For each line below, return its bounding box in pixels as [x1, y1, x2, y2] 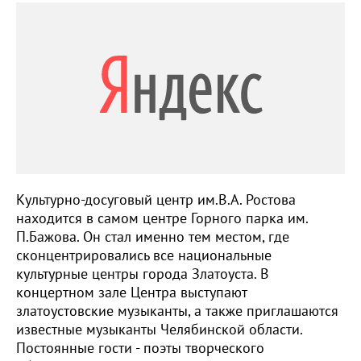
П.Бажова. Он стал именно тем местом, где [16, 226, 289, 246]
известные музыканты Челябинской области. [16, 319, 302, 338]
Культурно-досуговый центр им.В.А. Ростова [16, 189, 296, 209]
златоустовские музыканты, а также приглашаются [16, 301, 338, 320]
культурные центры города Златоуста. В [16, 263, 269, 283]
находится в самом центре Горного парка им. [16, 208, 308, 227]
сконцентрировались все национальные [16, 245, 272, 264]
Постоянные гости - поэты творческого [16, 338, 264, 357]
